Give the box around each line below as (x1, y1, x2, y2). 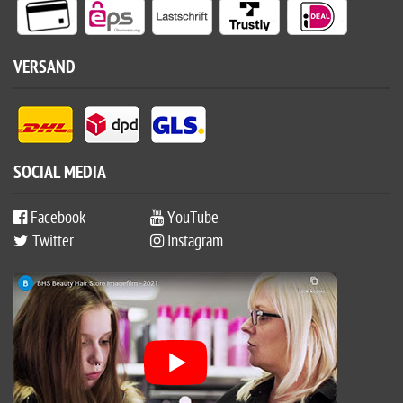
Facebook (27, 209, 85, 228)
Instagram (164, 232, 223, 252)
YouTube (164, 209, 219, 228)
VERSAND (13, 58, 76, 81)
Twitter (29, 232, 74, 252)
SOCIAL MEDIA (13, 163, 106, 186)
